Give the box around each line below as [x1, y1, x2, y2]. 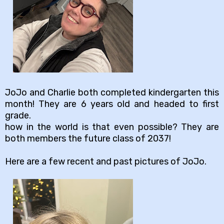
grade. [5, 109, 31, 121]
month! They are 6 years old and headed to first [5, 98, 219, 109]
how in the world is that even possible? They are [5, 121, 219, 132]
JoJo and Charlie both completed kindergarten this [5, 86, 219, 98]
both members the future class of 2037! [5, 132, 171, 144]
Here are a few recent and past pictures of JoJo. [5, 155, 208, 167]
